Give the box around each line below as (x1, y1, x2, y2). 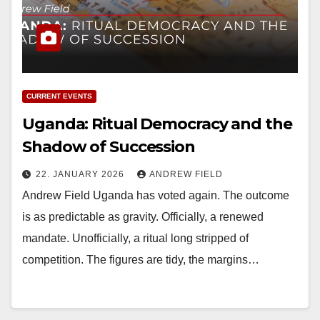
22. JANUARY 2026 (36, 169, 127, 180)
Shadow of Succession (22, 137, 195, 157)
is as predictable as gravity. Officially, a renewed (22, 211, 264, 224)
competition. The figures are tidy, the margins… (22, 254, 259, 266)
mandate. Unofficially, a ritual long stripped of (22, 232, 249, 245)
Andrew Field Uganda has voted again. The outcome (22, 189, 289, 202)
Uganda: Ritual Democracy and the (22, 114, 292, 134)
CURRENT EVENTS (26, 92, 92, 101)
